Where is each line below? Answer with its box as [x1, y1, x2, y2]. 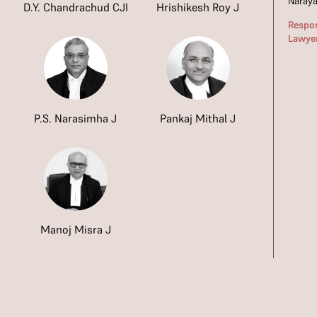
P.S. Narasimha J [34, 111, 117, 125]
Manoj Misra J [40, 222, 111, 236]
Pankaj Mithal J [160, 111, 236, 125]
